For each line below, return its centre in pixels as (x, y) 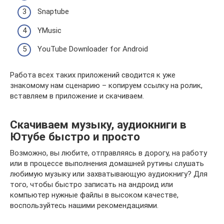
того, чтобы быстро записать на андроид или (91, 185)
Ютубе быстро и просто (75, 136)
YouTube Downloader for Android (93, 49)
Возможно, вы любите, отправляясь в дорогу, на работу (108, 153)
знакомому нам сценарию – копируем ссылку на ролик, (106, 86)
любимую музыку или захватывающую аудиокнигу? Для (109, 174)
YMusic (49, 30)
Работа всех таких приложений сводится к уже (93, 75)
